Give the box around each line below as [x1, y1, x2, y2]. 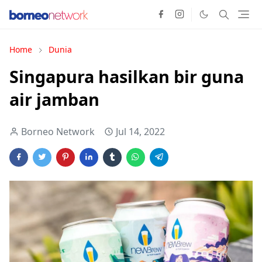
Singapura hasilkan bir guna [9, 65, 244, 88]
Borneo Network [21, 125, 95, 138]
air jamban [9, 88, 99, 111]
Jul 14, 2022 [116, 125, 165, 138]
